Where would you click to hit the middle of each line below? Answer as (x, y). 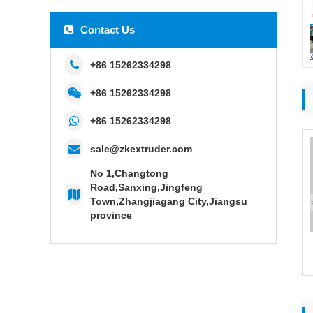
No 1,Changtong (130, 173)
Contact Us (108, 29)
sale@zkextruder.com (141, 148)
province (111, 215)
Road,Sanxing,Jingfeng (147, 187)
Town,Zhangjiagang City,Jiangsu (169, 201)
